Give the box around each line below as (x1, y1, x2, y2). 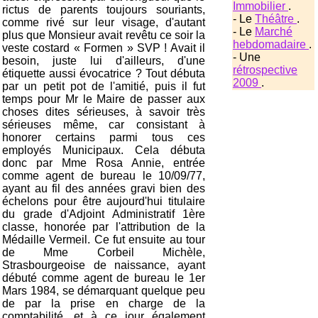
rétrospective (233, 64, 297, 77)
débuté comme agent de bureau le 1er (2, 272, 205, 285)
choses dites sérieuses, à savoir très (2, 106, 205, 119)
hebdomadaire (233, 38, 309, 51)
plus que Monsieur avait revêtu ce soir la (2, 29, 205, 42)
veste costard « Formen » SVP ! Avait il (2, 42, 205, 55)
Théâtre (255, 13, 297, 26)
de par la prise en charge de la (2, 297, 205, 310)
